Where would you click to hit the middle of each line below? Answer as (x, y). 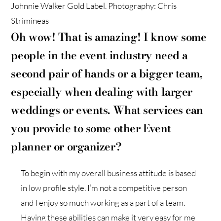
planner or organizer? (66, 146)
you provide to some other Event (91, 128)
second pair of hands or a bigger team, (107, 73)
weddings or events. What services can (107, 110)
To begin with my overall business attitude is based (109, 173)
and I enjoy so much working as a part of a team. (103, 202)
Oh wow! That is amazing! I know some (109, 37)
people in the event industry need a (99, 55)
